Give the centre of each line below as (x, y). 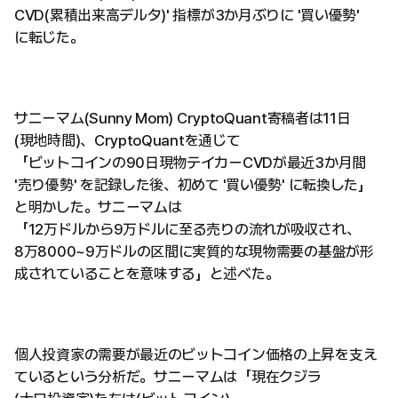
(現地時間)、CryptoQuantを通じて (127, 140)
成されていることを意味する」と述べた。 (147, 274)
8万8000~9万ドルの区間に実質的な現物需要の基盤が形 (194, 251)
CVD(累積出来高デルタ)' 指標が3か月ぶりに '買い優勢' (187, 15)
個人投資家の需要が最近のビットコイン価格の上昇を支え (196, 354)
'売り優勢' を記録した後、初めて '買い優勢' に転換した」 (193, 185)
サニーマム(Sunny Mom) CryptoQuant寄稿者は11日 (183, 118)
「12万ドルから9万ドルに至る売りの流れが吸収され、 (187, 229)
